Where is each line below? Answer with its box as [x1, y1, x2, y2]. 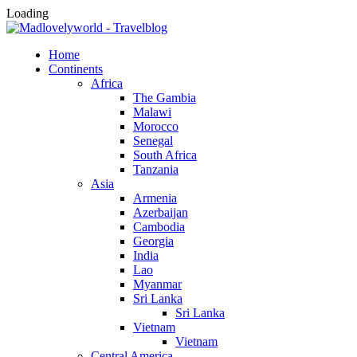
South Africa [133, 148, 197, 162]
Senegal [133, 134, 173, 147]
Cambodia [133, 220, 185, 233]
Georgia [133, 234, 174, 248]
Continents [49, 62, 103, 76]
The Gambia [133, 91, 196, 104]
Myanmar [133, 277, 182, 291]
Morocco [133, 120, 178, 133]
